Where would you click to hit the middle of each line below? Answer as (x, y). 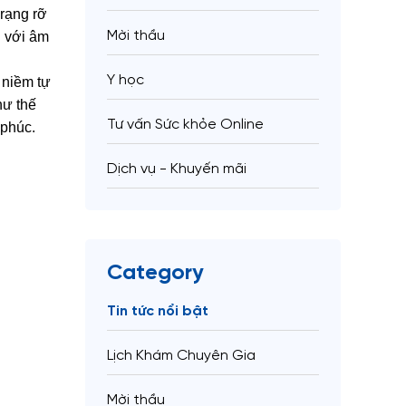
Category (155, 273)
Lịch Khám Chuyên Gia (181, 355)
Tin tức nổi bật (158, 311)
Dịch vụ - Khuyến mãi (177, 169)
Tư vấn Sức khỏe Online (185, 124)
